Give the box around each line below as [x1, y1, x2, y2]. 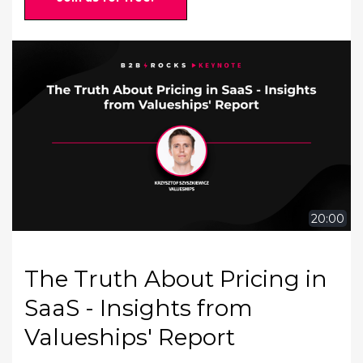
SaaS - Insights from [24, 294, 253, 322]
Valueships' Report [24, 323, 235, 352]
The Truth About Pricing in [24, 265, 327, 293]
